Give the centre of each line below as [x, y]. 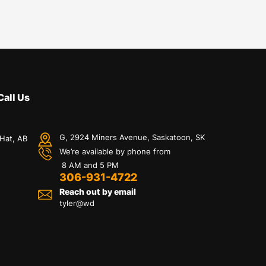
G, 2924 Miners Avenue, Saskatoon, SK [133, 137]
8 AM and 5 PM [89, 165]
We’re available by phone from [115, 151]
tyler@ [71, 203]
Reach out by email [97, 191]
